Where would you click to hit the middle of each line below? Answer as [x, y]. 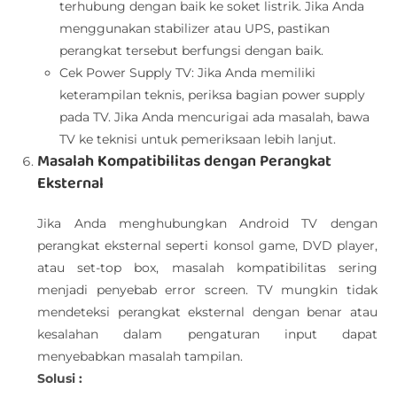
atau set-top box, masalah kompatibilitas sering [207, 268]
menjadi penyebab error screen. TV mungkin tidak [207, 290]
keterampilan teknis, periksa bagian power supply [213, 95]
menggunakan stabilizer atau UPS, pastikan [195, 28]
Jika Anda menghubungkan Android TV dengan [207, 223]
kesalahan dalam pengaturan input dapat [207, 334]
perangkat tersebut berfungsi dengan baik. [192, 51]
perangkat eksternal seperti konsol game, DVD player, [207, 245]
